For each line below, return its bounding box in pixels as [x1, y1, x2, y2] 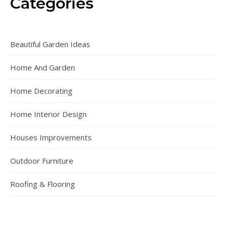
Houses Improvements [10, 132, 92, 143]
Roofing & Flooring [10, 179, 75, 190]
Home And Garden [10, 62, 75, 73]
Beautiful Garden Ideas [10, 39, 90, 50]
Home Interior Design [10, 109, 87, 120]
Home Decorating [10, 86, 72, 96]
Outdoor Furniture [10, 156, 73, 166]
